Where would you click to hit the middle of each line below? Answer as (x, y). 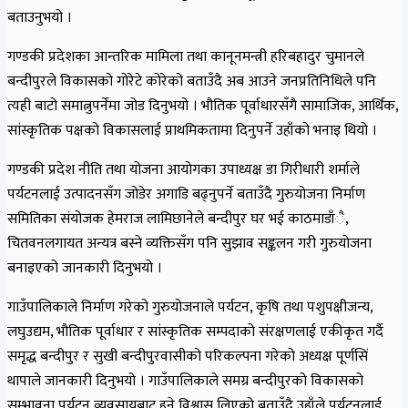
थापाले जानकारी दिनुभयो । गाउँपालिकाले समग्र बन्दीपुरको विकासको (185, 381)
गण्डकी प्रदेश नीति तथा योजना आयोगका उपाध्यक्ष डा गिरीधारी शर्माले (184, 169)
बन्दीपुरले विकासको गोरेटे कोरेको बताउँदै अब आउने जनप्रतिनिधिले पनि (192, 81)
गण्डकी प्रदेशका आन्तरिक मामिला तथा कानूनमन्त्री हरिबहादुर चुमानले (186, 56)
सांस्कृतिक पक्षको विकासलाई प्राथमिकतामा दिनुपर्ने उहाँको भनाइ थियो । (192, 130)
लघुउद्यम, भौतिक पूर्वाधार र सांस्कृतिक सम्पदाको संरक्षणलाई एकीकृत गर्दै (195, 331)
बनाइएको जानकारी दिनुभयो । (85, 268)
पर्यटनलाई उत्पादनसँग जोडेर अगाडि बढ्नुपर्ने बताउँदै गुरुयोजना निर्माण (186, 194)
